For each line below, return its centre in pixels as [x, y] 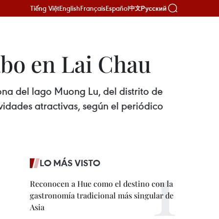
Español [117, 8]
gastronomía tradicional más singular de [102, 195]
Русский [154, 8]
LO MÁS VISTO [70, 163]
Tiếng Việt [45, 8]
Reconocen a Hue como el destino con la [101, 184]
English [70, 8]
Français [93, 8]
